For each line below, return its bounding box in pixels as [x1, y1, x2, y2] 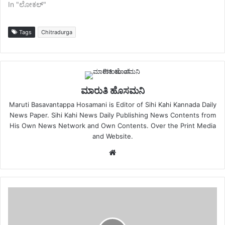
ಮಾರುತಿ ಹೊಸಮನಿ [80, 84, 145, 97]
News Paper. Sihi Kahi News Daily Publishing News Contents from [9, 111, 216, 120]
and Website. [92, 132, 133, 141]
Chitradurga [41, 29, 72, 36]
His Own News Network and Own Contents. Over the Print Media [9, 122, 216, 130]
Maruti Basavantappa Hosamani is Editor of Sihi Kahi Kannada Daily [9, 100, 216, 109]
